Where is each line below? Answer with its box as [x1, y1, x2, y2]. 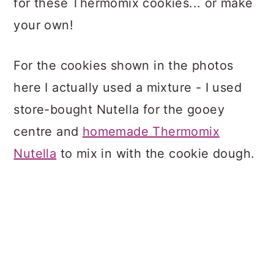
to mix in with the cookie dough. [56, 146, 255, 161]
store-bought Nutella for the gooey [13, 102, 224, 117]
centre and [13, 124, 83, 139]
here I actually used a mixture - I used [13, 80, 242, 95]
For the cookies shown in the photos [13, 57, 234, 73]
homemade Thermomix [82, 124, 220, 139]
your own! [13, 17, 73, 32]
